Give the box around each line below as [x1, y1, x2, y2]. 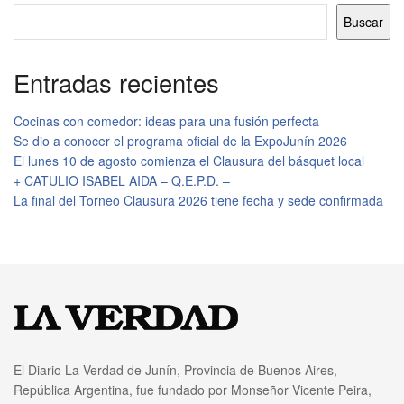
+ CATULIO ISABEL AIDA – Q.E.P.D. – [14, 171, 230, 190]
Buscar [344, 12, 383, 31]
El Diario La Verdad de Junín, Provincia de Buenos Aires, [14, 361, 337, 380]
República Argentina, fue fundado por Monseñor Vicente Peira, [14, 381, 372, 399]
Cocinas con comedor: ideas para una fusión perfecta [14, 112, 319, 131]
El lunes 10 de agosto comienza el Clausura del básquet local [14, 151, 364, 170]
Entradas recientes [14, 64, 219, 100]
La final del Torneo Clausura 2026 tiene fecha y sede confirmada [14, 191, 383, 210]
